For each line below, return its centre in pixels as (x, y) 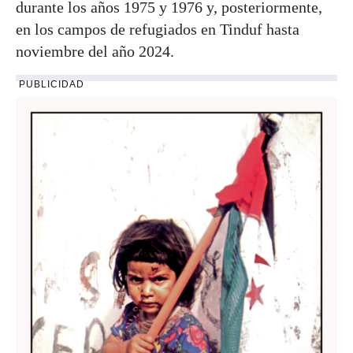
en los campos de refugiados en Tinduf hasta (158, 29)
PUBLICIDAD (52, 84)
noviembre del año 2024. (95, 51)
